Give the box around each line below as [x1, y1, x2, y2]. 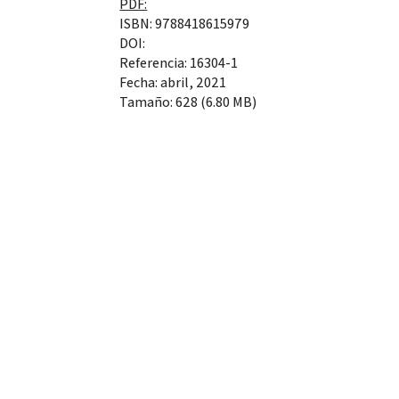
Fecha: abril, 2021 [119, 72, 227, 92]
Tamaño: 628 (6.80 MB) [119, 92, 257, 111]
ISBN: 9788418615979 [119, 13, 250, 33]
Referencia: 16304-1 [119, 53, 239, 72]
